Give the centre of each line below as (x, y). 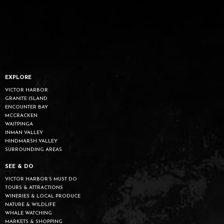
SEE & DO (19, 166)
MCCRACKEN (21, 115)
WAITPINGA (19, 124)
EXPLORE (18, 77)
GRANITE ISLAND (26, 98)
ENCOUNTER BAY (26, 107)
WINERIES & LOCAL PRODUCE (43, 196)
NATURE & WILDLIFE (30, 204)
